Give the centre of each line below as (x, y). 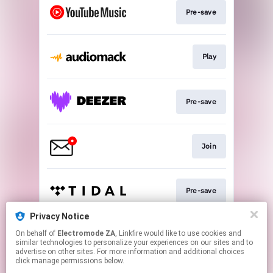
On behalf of (36, 233)
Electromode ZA (86, 233)
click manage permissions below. (70, 261)
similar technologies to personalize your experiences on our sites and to (134, 243)
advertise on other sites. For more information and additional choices (130, 252)
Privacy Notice (59, 216)
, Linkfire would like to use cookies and (129, 233)
